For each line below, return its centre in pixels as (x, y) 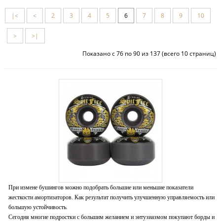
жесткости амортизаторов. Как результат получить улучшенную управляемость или (111, 197)
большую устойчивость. (38, 207)
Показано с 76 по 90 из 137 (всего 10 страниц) (149, 53)
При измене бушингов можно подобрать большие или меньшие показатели (101, 187)
